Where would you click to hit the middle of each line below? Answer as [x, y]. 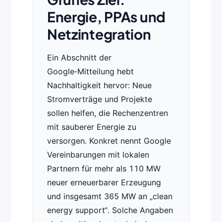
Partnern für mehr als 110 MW [104, 169]
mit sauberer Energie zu [91, 127]
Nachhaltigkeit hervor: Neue [99, 85]
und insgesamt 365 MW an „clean [110, 196]
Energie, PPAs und [106, 17]
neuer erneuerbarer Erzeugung [104, 183]
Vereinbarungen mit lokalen [98, 155]
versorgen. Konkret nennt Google [109, 141]
